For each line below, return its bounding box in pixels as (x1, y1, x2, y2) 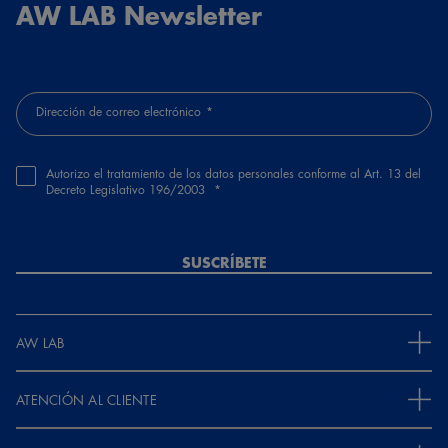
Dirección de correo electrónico (36, 102, 201, 120)
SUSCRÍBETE (181, 251, 267, 273)
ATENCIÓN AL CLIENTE (16, 390, 157, 410)
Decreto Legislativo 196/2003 (46, 180, 209, 198)
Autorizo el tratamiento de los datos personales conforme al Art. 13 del (46, 164, 421, 182)
